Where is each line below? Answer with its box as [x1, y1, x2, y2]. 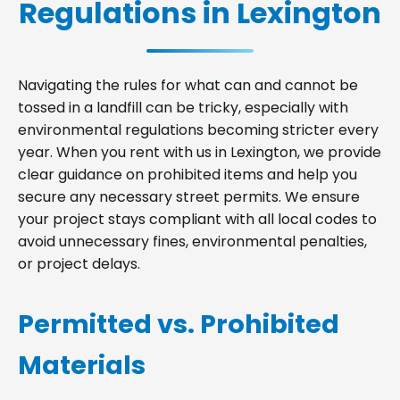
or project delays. [18, 254, 140, 274]
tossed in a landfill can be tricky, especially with [18, 97, 348, 118]
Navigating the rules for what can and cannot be [18, 75, 358, 96]
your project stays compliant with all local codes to [18, 209, 377, 229]
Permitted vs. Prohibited [18, 306, 339, 342]
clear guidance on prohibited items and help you [18, 164, 357, 185]
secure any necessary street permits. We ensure [18, 187, 360, 207]
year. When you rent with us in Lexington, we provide [18, 142, 381, 162]
